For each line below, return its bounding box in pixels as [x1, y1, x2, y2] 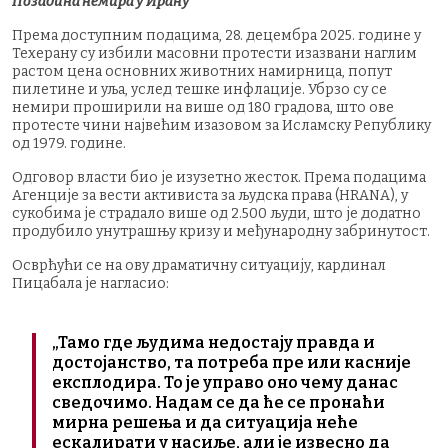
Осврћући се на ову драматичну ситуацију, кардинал [12, 256, 386, 274]
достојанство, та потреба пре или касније [52, 352, 411, 372]
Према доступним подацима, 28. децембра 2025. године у [12, 26, 421, 44]
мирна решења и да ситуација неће [52, 412, 358, 432]
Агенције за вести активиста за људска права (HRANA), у [12, 186, 408, 204]
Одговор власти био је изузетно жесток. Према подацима [12, 168, 426, 186]
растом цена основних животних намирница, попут [12, 62, 392, 80]
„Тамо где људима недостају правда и [52, 332, 375, 352]
